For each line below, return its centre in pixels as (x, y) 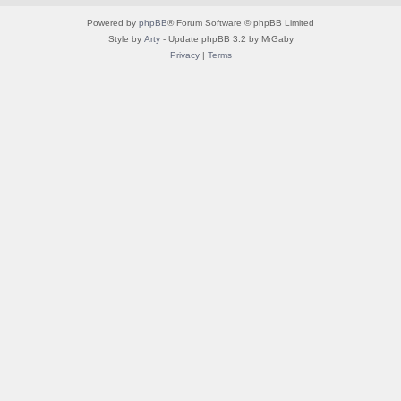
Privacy (184, 55)
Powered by (113, 22)
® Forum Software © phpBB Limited (241, 22)
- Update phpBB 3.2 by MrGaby (226, 38)
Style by (126, 38)
